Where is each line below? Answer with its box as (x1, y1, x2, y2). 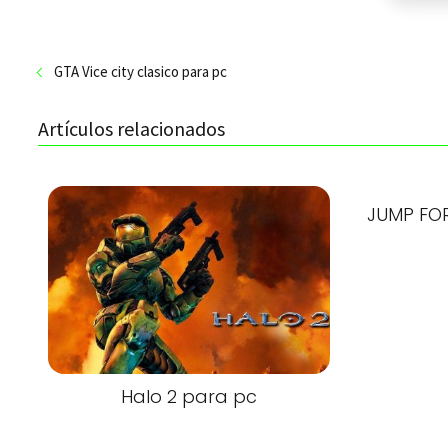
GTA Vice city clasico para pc (54, 62, 227, 82)
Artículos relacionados (38, 116, 225, 142)
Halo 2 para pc (120, 383, 257, 409)
